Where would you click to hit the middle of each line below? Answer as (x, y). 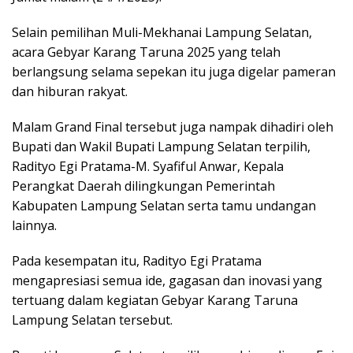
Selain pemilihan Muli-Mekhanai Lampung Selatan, (162, 33)
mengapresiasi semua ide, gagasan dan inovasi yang (167, 281)
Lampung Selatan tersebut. (92, 320)
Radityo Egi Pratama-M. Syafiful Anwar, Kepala (148, 167)
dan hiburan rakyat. (70, 92)
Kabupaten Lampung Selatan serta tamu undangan (164, 206)
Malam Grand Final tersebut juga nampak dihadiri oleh (173, 127)
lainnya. (34, 226)
